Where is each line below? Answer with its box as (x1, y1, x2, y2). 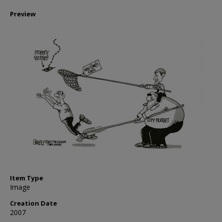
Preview (10, 9, 36, 18)
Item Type (10, 173, 43, 182)
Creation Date (10, 199, 57, 208)
